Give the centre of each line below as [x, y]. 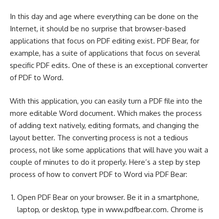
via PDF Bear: [165, 174]
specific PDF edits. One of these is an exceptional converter [109, 66]
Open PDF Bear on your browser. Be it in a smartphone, [108, 197]
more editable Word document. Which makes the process [106, 113]
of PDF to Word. [38, 78]
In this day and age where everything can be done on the [104, 17]
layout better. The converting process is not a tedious [99, 137]
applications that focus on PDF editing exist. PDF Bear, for [105, 41]
